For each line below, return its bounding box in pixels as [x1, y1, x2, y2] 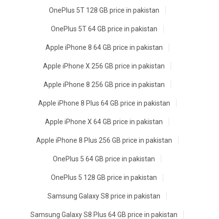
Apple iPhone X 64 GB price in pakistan [45, 118, 163, 126]
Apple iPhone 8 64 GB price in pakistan [45, 44, 163, 52]
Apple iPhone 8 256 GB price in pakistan [43, 81, 165, 89]
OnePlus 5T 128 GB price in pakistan [48, 6, 159, 15]
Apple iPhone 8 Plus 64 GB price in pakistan [38, 99, 170, 108]
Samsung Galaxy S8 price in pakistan [47, 192, 160, 200]
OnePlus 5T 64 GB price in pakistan [50, 25, 157, 33]
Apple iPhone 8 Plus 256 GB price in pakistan [36, 136, 172, 145]
